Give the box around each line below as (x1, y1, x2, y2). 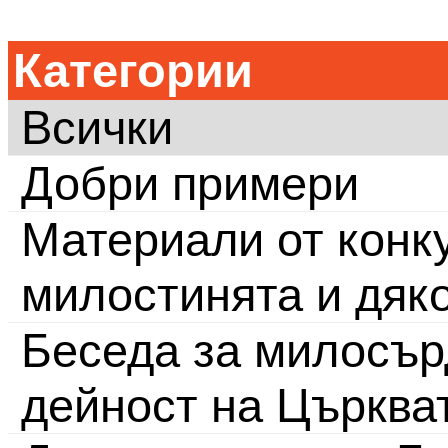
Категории (13, 44, 253, 98)
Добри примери (20, 157, 359, 211)
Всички (20, 101, 173, 155)
